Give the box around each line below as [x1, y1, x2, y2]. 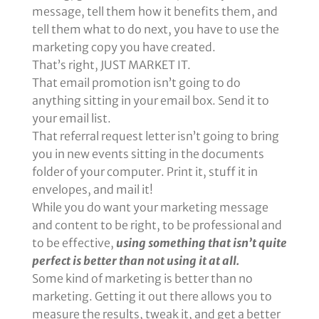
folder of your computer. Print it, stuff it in [31, 164, 258, 179]
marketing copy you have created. [31, 40, 216, 55]
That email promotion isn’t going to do [31, 75, 241, 90]
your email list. [31, 111, 111, 126]
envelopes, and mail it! [31, 182, 153, 197]
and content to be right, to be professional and [31, 218, 282, 233]
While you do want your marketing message [31, 200, 268, 215]
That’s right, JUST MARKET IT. [31, 58, 191, 73]
